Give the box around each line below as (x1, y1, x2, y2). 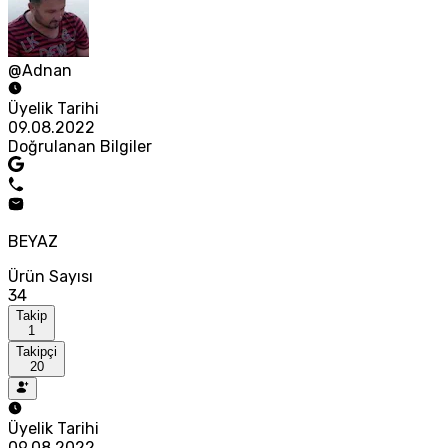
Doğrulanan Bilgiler (8, 137, 152, 157)
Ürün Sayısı (8, 267, 93, 287)
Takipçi (16, 344, 57, 360)
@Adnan (8, 61, 72, 81)
